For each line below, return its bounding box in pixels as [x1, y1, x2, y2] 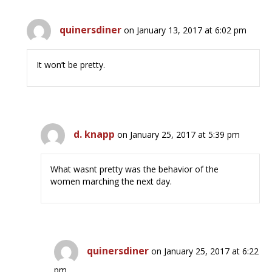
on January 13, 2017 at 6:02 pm [124, 24, 247, 36]
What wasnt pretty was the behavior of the [50, 163, 219, 175]
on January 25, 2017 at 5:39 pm [117, 129, 240, 141]
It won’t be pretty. [36, 59, 106, 71]
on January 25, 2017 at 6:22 [151, 245, 259, 257]
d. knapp [73, 127, 115, 141]
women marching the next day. [50, 175, 172, 188]
